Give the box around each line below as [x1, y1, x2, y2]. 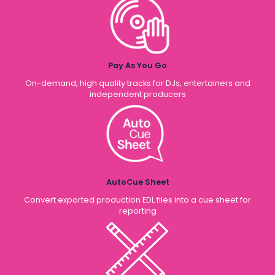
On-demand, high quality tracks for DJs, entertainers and [25, 77, 250, 88]
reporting [118, 205, 157, 216]
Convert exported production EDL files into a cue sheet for [24, 194, 251, 205]
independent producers [89, 88, 186, 99]
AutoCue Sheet [106, 177, 169, 188]
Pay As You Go [108, 60, 167, 71]
